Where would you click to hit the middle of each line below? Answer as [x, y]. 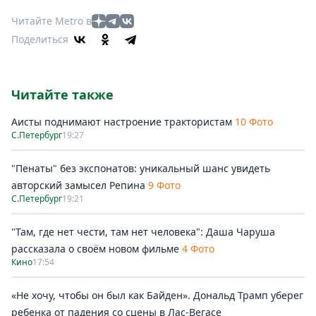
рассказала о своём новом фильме [95, 249]
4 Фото [198, 249]
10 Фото [254, 122]
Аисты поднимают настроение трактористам [122, 122]
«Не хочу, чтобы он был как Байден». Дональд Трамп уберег [157, 295]
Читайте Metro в [51, 21]
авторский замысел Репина [78, 185]
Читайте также [62, 95]
